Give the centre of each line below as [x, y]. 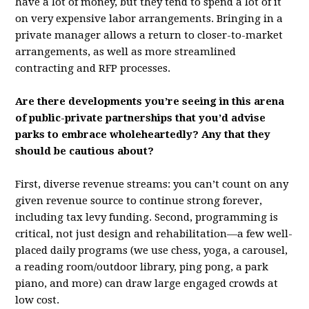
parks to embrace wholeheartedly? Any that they [143, 134]
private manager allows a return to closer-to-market [149, 35]
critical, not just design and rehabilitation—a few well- [154, 234]
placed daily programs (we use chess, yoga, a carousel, [152, 250]
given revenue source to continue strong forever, [139, 201]
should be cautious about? [86, 151]
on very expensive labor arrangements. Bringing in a [149, 19]
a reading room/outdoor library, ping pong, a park [142, 267]
